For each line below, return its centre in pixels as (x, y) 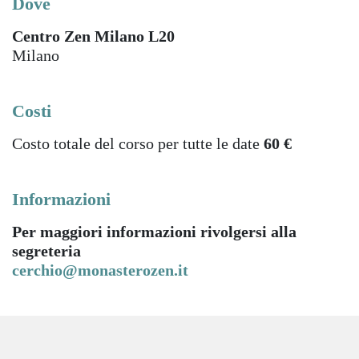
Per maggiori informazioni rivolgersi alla (154, 232)
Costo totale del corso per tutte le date (138, 143)
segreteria (46, 251)
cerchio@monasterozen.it (100, 270)
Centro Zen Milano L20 (93, 36)
